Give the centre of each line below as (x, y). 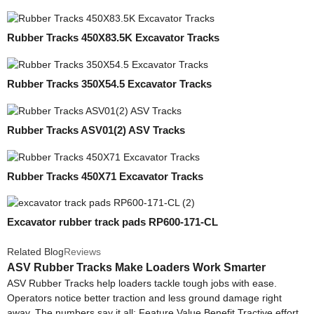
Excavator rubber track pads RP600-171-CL (112, 222)
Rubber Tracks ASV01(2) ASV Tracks (96, 130)
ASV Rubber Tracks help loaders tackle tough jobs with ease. (142, 283)
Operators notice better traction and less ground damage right (144, 298)
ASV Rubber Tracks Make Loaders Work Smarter (136, 267)
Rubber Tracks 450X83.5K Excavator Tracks (113, 38)
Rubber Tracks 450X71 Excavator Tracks (105, 176)
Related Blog (35, 251)
